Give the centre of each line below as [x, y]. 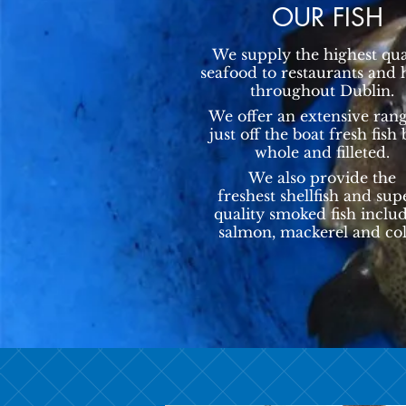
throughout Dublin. [322, 91]
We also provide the [322, 178]
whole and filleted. [322, 152]
